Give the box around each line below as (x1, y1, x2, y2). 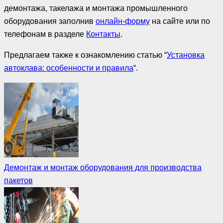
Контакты (86, 29, 120, 38)
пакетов (4, 176, 33, 185)
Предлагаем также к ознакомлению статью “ (4, 50, 167, 59)
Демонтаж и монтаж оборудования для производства (4, 163, 202, 172)
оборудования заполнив (4, 16, 96, 25)
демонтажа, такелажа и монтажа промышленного (4, 3, 188, 12)
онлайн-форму (96, 16, 150, 25)
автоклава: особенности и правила (4, 63, 133, 72)
